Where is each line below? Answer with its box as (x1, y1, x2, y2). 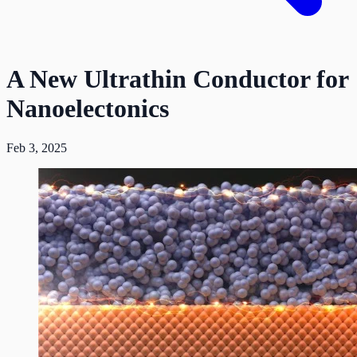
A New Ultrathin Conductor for (6, 65, 348, 94)
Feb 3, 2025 (6, 140, 67, 155)
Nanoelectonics (6, 94, 169, 124)
